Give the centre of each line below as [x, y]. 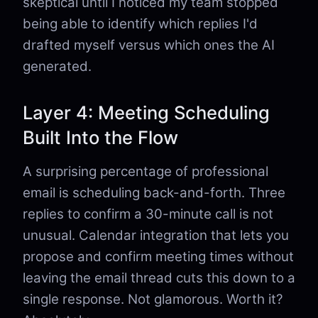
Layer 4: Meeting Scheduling [146, 113]
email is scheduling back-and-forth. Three [154, 193]
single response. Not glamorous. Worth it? [153, 299]
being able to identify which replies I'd [140, 24]
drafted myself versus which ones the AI [149, 45]
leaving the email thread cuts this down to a [159, 278]
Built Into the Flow [100, 137]
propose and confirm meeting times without [158, 257]
